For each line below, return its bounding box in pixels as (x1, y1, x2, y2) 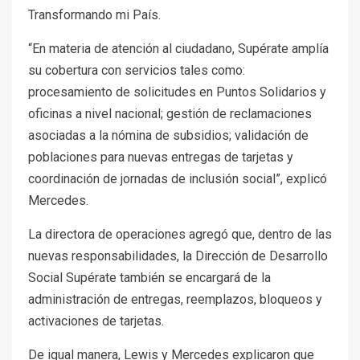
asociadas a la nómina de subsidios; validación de (28, 127, 309, 143)
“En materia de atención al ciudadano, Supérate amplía (28, 40, 329, 56)
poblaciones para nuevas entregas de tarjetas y (28, 149, 293, 165)
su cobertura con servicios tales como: (28, 62, 245, 78)
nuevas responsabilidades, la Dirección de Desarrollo (28, 247, 328, 264)
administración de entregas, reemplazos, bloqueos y (28, 291, 322, 307)
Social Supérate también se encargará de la (28, 269, 271, 285)
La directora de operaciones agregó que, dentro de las (28, 226, 332, 242)
